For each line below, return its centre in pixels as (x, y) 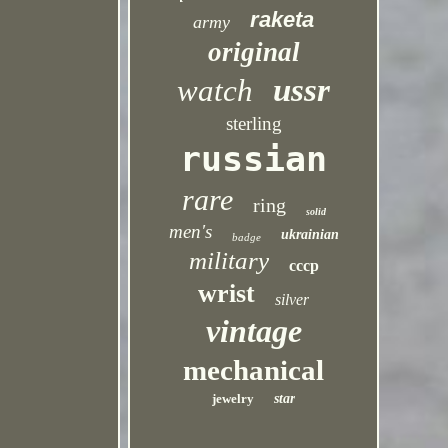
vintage (253, 331)
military (228, 260)
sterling (253, 123)
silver (292, 299)
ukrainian (309, 234)
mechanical (254, 370)
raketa (282, 19)
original (253, 52)
